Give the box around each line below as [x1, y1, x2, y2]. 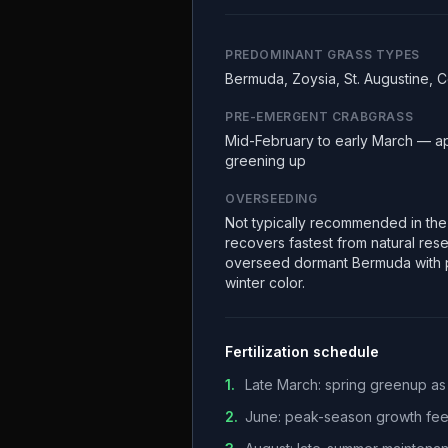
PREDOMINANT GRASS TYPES [225, 47, 420, 62]
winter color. [225, 274, 305, 291]
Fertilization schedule [225, 343, 379, 360]
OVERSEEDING [225, 191, 318, 206]
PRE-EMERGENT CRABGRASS [225, 109, 414, 124]
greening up [225, 152, 306, 169]
